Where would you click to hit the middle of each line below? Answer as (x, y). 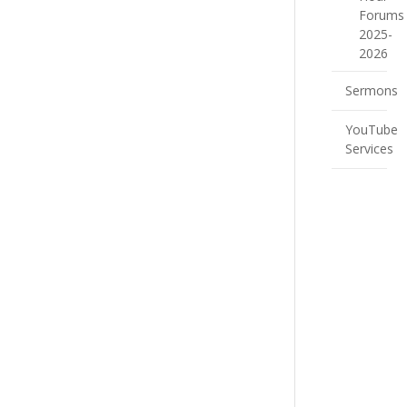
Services (369, 149)
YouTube (371, 129)
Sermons (371, 90)
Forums (381, 15)
